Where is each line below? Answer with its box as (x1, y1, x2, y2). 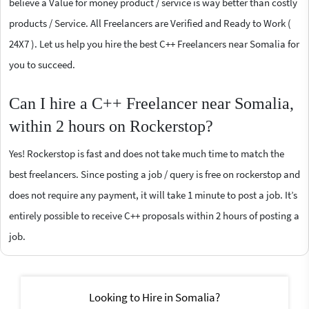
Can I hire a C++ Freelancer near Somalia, (9, 94, 294, 112)
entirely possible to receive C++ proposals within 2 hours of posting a (9, 208, 299, 222)
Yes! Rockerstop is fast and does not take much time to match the (9, 146, 284, 160)
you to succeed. (9, 57, 75, 71)
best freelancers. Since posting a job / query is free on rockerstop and (9, 167, 300, 181)
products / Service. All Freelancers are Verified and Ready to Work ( (9, 16, 291, 30)
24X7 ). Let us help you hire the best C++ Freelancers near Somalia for (9, 37, 299, 50)
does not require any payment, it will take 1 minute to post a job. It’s (9, 188, 297, 201)
